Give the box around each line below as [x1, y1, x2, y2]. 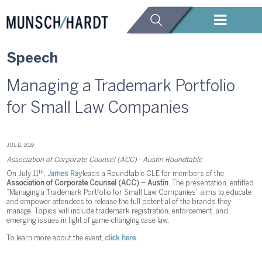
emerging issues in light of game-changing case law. [6, 217, 170, 224]
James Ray [47, 170, 82, 177]
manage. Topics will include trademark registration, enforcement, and [6, 208, 229, 215]
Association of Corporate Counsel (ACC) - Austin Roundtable [6, 157, 203, 164]
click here [105, 235, 136, 242]
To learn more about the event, [6, 235, 106, 242]
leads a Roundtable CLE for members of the [82, 170, 225, 177]
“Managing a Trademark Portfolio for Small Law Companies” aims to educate [6, 189, 252, 196]
